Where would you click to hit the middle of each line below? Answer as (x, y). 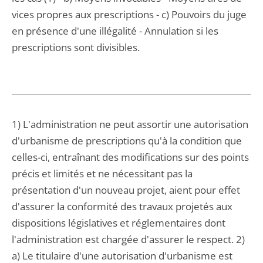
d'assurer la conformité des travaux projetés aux (122, 206)
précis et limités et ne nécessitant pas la (102, 173)
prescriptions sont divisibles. (76, 47)
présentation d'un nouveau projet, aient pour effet (126, 190)
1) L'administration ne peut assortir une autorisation (130, 124)
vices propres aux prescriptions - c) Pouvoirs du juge (129, 14)
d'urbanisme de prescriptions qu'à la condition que (127, 141)
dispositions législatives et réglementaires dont (119, 223)
